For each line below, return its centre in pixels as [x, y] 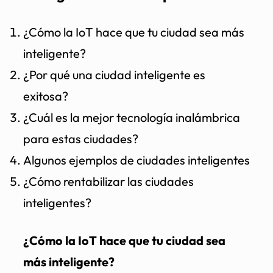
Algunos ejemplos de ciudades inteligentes [136, 160]
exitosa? [46, 96]
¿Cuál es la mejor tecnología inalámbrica [132, 117]
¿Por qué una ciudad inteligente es [114, 74]
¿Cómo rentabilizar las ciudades [108, 181]
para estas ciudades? [81, 138]
